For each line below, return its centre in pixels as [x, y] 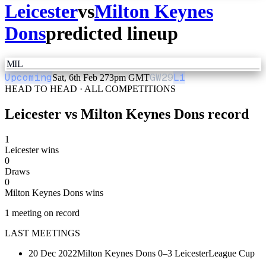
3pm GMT [129, 77]
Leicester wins [32, 150]
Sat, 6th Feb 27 [81, 77]
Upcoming [28, 77]
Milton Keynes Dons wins [54, 192]
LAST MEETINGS [42, 233]
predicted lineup [112, 34]
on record [61, 213]
